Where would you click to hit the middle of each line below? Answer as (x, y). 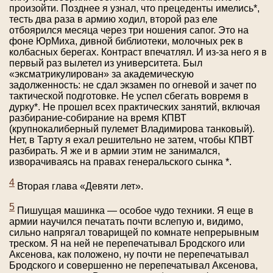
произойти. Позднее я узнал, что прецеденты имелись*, (134, 8)
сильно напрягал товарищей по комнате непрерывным (134, 233)
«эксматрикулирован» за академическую (101, 74)
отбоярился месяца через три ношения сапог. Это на (129, 30)
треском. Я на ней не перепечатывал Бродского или (127, 244)
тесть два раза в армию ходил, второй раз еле (113, 19)
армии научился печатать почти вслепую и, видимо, (126, 222)
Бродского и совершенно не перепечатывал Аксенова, (133, 266)
